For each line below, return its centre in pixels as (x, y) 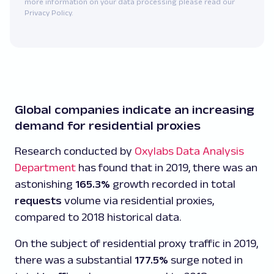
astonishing (45, 184)
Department (45, 168)
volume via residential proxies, (139, 201)
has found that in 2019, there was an (167, 168)
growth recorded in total (174, 184)
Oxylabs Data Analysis (189, 151)
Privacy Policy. (49, 13)
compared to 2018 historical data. (98, 217)
